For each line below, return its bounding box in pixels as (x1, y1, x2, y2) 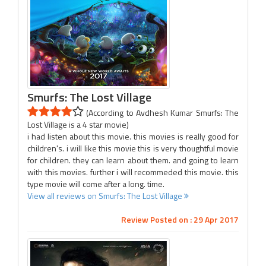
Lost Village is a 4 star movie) (27, 118, 129, 131)
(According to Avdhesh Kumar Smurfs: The (84, 106, 239, 119)
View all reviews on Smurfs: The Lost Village (27, 189, 184, 202)
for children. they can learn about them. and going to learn (27, 154, 239, 166)
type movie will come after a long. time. (27, 178, 164, 190)
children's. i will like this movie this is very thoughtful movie (27, 142, 239, 154)
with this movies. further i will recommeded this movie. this (27, 166, 239, 178)
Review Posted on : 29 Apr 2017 (121, 213, 239, 226)
